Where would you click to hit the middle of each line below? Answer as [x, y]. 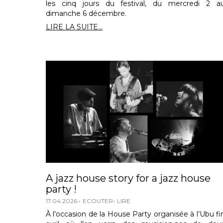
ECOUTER [98, 201]
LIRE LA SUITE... [74, 27]
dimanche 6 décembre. [86, 13]
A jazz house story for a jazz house [128, 178]
